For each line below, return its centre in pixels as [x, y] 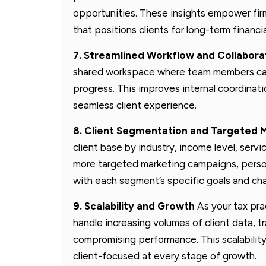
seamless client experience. [135, 105]
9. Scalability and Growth [134, 206]
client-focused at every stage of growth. [165, 256]
